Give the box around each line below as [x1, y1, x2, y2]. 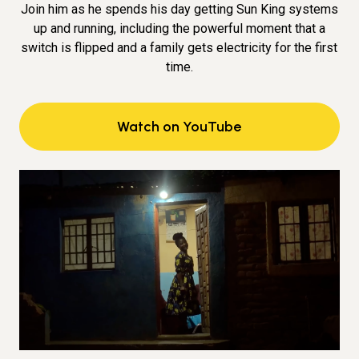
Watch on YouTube [117, 118, 242, 136]
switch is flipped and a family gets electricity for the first [21, 40, 338, 56]
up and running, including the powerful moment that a [33, 21, 325, 37]
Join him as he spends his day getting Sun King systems [20, 2, 338, 18]
